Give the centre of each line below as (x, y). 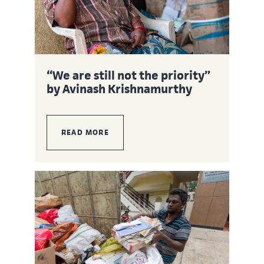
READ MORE (85, 132)
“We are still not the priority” (128, 75)
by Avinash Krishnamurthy (119, 89)
